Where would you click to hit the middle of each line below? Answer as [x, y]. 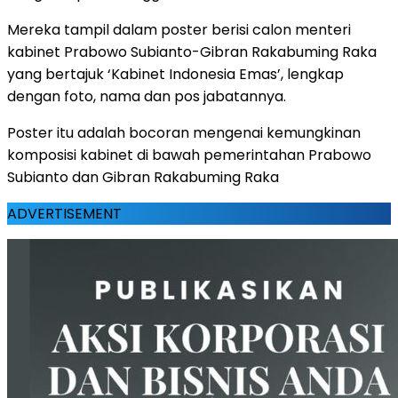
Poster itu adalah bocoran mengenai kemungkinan [184, 132]
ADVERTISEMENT [64, 213]
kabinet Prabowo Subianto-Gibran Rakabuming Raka [192, 52]
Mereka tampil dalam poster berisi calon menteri [179, 29]
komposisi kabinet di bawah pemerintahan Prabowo [189, 155]
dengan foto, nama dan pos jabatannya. [147, 96]
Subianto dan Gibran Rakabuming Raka [143, 177]
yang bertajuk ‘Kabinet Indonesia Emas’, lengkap [175, 74]
